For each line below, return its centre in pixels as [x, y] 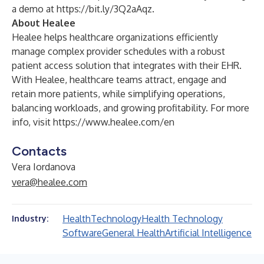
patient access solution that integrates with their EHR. [127, 65]
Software [82, 233]
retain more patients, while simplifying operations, [118, 94]
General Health [133, 233]
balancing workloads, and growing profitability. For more [131, 108]
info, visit [32, 122]
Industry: [30, 218]
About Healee [44, 23]
